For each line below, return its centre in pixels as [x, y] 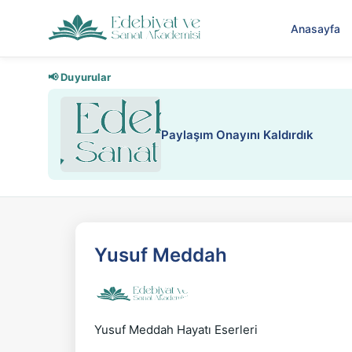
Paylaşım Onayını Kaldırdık [237, 134]
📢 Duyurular [80, 77]
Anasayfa [315, 28]
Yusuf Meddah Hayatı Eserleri [176, 330]
